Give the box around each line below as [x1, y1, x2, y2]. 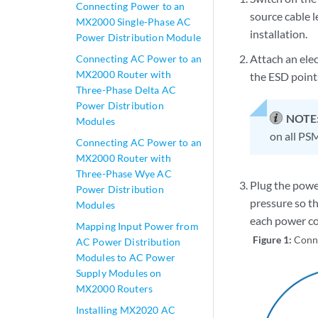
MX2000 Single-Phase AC [75, 16, 192, 28]
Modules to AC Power [75, 251, 175, 263]
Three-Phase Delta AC [75, 84, 177, 96]
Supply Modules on [75, 267, 162, 279]
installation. [250, 27, 308, 40]
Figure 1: [253, 234, 295, 246]
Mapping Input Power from [75, 220, 199, 232]
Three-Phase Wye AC [75, 168, 172, 180]
